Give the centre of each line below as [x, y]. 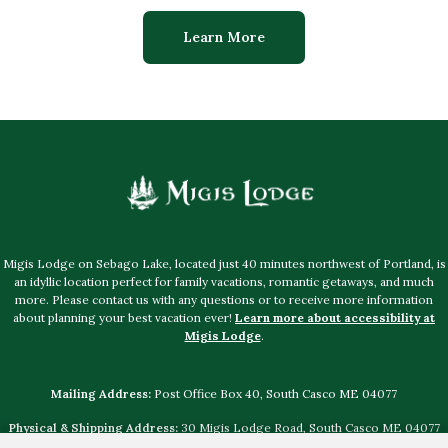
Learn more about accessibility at [335, 317]
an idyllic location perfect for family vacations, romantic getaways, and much [224, 281]
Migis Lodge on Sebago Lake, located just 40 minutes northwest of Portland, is [224, 263]
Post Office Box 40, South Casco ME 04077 [275, 393]
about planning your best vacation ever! [124, 317]
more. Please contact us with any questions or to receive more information [224, 299]
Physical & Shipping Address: [93, 427]
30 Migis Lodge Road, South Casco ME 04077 [308, 427]
